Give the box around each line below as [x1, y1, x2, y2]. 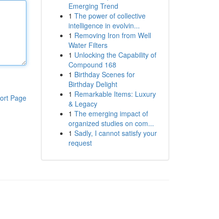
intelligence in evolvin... [68, 21, 140, 30]
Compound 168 [68, 60, 116, 69]
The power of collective [74, 11, 146, 21]
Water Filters [68, 40, 108, 50]
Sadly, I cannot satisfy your [74, 128, 157, 138]
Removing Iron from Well [74, 30, 151, 40]
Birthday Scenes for [74, 69, 135, 79]
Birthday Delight [68, 79, 117, 89]
